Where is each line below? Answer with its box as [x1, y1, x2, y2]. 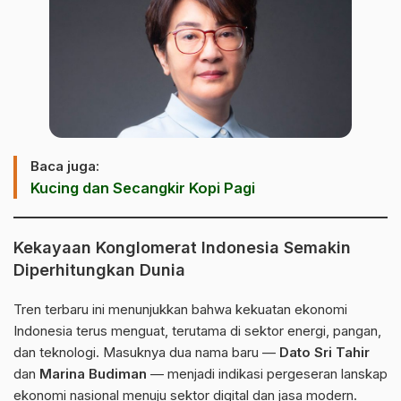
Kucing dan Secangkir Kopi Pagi [30, 179, 255, 197]
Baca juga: [30, 158, 99, 175]
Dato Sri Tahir [279, 344, 370, 361]
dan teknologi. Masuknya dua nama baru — [13, 344, 279, 361]
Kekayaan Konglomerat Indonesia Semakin [13, 238, 351, 257]
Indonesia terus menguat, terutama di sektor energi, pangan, [13, 322, 381, 339]
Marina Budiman [39, 365, 147, 382]
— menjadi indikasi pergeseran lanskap [147, 365, 388, 382]
